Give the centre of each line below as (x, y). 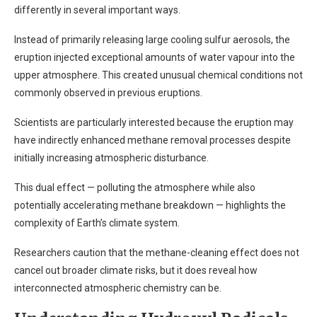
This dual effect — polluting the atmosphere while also (135, 188)
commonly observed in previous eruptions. (108, 93)
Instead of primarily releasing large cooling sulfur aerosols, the (152, 40)
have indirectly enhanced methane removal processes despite (152, 140)
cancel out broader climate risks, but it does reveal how (136, 270)
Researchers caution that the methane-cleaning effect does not (157, 253)
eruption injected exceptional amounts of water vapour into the (155, 57)
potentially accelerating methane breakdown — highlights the (150, 205)
